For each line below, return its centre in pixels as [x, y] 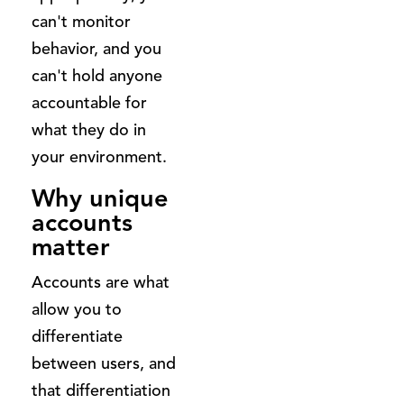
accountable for [89, 102]
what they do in [89, 129]
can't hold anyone [97, 75]
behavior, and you [96, 48]
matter [71, 247]
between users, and [104, 363]
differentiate [77, 336]
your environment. [99, 156]
